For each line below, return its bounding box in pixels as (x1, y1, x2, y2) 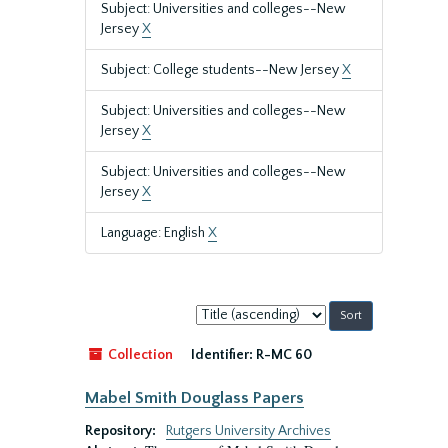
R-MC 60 (256, 347, 312, 363)
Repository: (85, 423, 159, 439)
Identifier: (191, 347, 253, 363)
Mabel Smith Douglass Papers (85, 389, 304, 407)
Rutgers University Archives (166, 423, 331, 439)
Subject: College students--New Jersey (101, 62, 342, 78)
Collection (105, 347, 173, 363)
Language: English (101, 225, 208, 241)
